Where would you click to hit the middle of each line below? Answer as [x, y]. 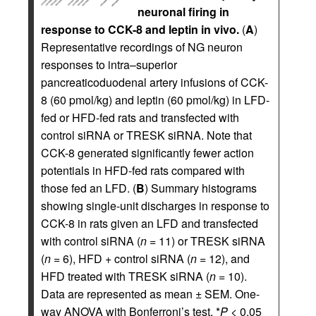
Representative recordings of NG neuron [142, 47]
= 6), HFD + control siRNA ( [121, 259]
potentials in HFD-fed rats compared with [143, 170]
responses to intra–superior [109, 65]
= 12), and [223, 259]
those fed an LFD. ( [89, 188]
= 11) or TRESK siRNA [206, 241]
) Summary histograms [201, 188]
